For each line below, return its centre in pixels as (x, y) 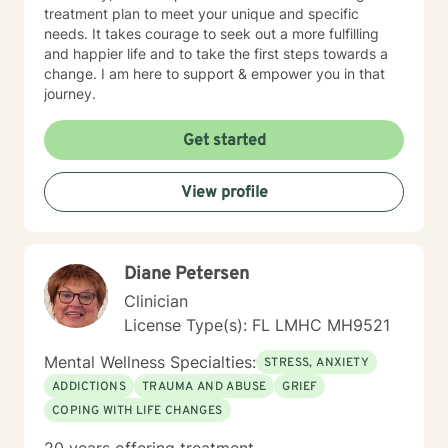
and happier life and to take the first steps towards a (216, 53)
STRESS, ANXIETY (316, 363)
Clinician (156, 301)
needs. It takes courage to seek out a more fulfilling (211, 33)
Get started (224, 141)
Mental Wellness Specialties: (150, 362)
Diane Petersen (186, 274)
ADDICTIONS (89, 387)
